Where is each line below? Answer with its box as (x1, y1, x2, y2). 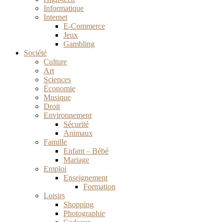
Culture (44, 57, 67, 66)
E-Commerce (63, 22, 105, 30)
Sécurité (63, 120, 89, 128)
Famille (44, 138, 67, 146)
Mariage (63, 156, 89, 164)
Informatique (44, 4, 84, 12)
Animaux (63, 129, 93, 137)
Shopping (63, 200, 94, 209)
